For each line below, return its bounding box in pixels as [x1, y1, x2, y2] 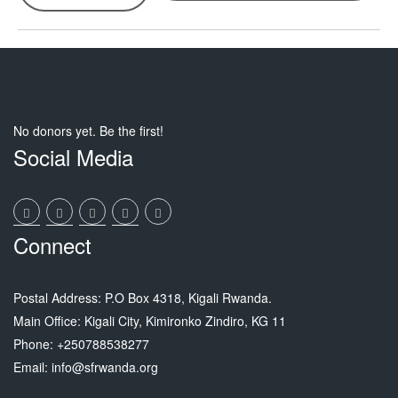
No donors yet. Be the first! [13, 121, 163, 139]
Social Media [13, 140, 133, 172]
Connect [13, 228, 92, 260]
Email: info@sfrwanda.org [13, 357, 158, 376]
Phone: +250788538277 [13, 334, 149, 353]
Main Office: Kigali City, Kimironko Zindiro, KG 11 [13, 311, 286, 330]
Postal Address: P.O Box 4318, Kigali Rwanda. [13, 288, 272, 306]
